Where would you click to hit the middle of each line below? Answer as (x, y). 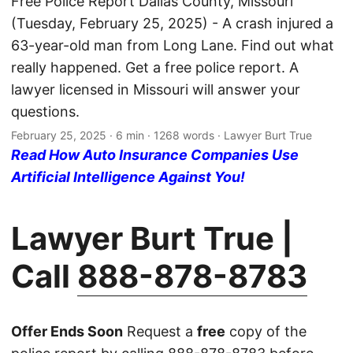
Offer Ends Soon (67, 332)
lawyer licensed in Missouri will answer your (156, 90)
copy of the (266, 332)
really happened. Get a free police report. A (155, 68)
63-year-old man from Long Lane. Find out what (173, 46)
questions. (45, 112)
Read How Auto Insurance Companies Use (155, 155)
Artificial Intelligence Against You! (128, 177)
